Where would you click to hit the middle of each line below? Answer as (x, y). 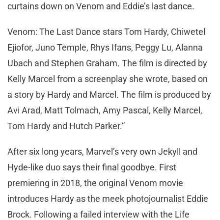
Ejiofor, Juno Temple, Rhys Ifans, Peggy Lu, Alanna (105, 47)
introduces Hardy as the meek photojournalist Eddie (108, 198)
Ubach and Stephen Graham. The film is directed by (107, 63)
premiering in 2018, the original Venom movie (95, 183)
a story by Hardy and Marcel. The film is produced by (109, 94)
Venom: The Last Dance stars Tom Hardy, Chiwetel (106, 31)
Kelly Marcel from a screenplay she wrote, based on (108, 79)
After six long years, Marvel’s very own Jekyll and (102, 151)
